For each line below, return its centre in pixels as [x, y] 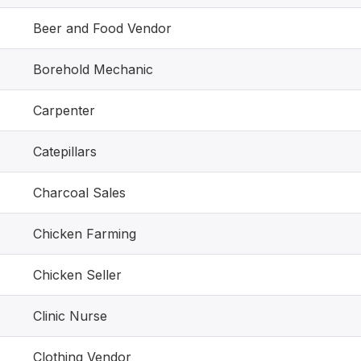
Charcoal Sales [79, 193]
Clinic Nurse [70, 316]
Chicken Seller [77, 275]
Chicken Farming [85, 234]
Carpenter [64, 110]
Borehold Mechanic [93, 69]
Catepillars [65, 151]
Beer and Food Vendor [102, 28]
